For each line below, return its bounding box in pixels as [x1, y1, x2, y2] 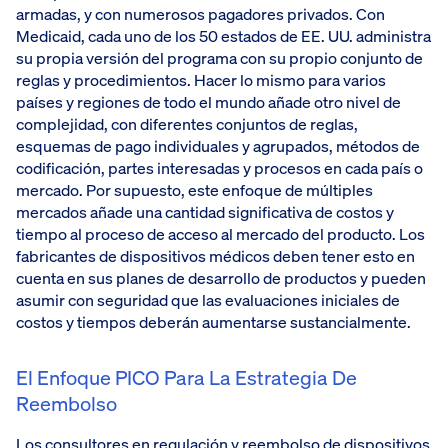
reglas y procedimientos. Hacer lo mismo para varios [16, 68, 386, 91]
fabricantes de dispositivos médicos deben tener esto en [16, 244, 415, 267]
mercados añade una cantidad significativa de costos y [16, 200, 394, 223]
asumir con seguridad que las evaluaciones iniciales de [16, 288, 400, 311]
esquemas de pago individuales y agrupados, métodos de [16, 134, 420, 157]
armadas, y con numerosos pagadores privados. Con [16, 2, 385, 25]
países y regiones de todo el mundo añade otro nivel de [16, 90, 401, 113]
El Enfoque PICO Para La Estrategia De [16, 363, 357, 391]
